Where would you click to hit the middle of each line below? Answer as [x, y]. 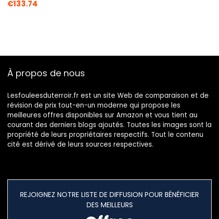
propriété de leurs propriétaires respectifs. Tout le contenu [105, 134]
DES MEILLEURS [109, 205]
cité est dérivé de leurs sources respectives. [80, 144]
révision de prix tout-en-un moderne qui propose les [94, 105]
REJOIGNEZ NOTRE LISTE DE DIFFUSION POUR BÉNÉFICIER [109, 194]
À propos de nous [46, 73]
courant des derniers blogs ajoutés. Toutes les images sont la [109, 125]
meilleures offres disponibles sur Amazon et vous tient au [102, 115]
